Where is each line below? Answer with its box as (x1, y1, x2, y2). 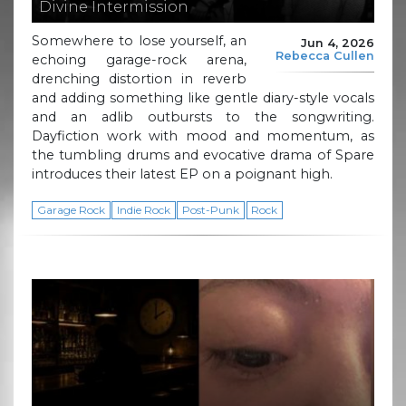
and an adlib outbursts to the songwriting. (32, 108, 374, 125)
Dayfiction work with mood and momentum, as (32, 127, 374, 144)
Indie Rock (116, 202, 170, 217)
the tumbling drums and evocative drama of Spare (32, 146, 374, 163)
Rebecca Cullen (275, 49, 374, 63)
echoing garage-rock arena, (32, 51, 246, 68)
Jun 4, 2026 (301, 36, 374, 51)
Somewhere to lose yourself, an (32, 32, 246, 49)
